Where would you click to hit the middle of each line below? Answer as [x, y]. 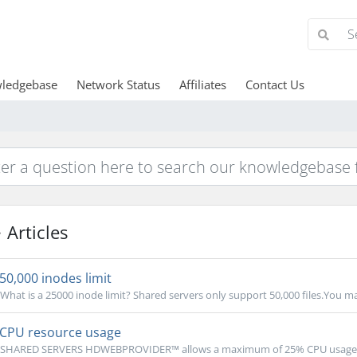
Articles [35, 232]
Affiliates [202, 84]
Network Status [118, 84]
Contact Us [275, 84]
